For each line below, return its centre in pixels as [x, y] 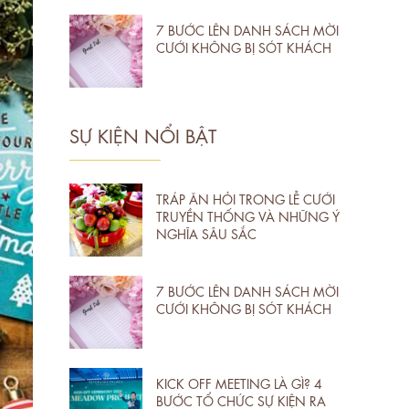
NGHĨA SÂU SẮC [206, 232]
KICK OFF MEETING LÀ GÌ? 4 [239, 382]
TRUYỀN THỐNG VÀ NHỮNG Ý [248, 215]
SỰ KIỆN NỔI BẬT [143, 134]
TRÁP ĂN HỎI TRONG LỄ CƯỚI [246, 198]
